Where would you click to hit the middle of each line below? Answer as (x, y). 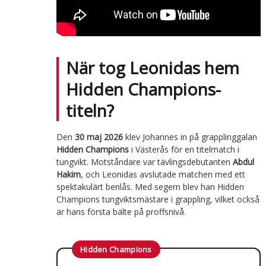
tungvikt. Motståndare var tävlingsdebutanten (144, 161)
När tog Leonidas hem (152, 67)
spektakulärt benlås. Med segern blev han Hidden (150, 186)
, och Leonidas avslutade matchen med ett (163, 174)
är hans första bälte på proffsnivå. (121, 211)
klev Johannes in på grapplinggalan (190, 137)
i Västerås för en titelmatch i (184, 149)
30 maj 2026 (99, 137)
